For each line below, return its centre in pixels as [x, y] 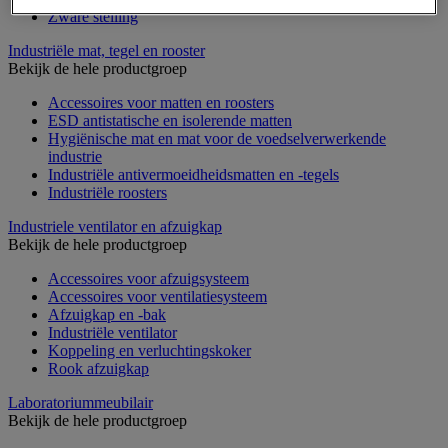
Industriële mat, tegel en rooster [106, 50]
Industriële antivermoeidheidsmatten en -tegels [193, 174]
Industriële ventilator [112, 332]
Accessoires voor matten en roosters [161, 102]
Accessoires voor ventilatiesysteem [157, 296]
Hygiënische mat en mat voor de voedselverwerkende [217, 138]
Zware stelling [93, 16]
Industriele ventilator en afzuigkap [115, 226]
